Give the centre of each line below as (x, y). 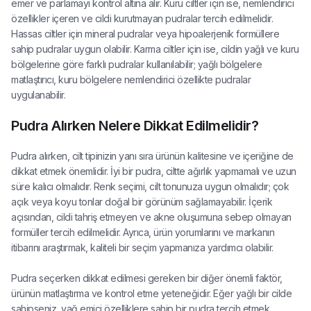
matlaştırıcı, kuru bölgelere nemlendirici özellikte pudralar (131, 79)
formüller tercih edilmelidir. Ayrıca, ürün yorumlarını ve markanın (143, 232)
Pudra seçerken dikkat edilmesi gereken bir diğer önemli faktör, (147, 278)
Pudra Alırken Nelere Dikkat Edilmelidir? (135, 126)
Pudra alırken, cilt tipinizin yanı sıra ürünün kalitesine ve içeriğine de (152, 156)
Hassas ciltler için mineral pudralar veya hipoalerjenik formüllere (145, 34)
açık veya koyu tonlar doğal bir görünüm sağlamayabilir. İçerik (142, 202)
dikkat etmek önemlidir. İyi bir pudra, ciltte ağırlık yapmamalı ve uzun (154, 171)
